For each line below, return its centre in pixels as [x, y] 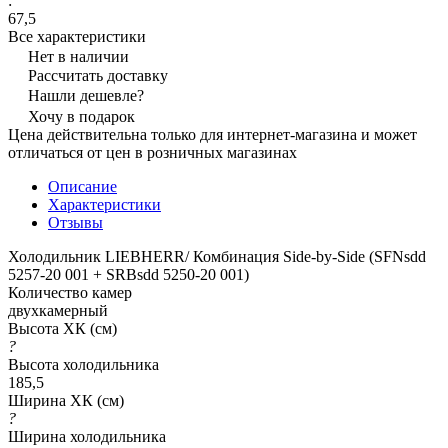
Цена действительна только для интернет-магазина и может [212, 134]
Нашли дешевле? [86, 95]
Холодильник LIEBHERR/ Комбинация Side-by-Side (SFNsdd [217, 256]
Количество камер [70, 292]
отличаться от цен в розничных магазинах [152, 152]
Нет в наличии [78, 56]
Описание [82, 186]
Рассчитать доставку [98, 75]
